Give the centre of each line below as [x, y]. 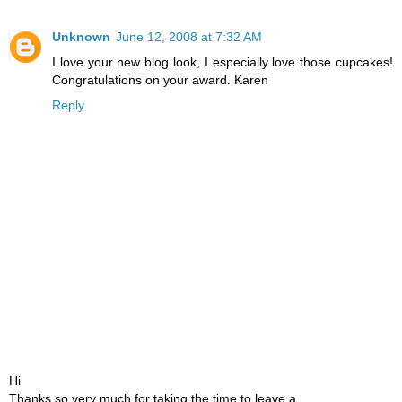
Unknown [81, 36]
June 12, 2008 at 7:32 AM [189, 36]
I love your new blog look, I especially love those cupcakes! [223, 61]
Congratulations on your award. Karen [160, 79]
